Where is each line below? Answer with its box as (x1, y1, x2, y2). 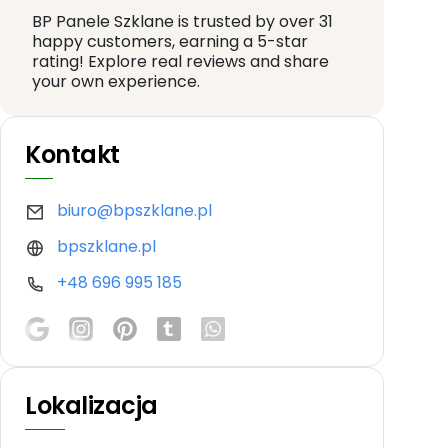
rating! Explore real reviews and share (32, 50, 329, 74)
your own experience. (32, 70, 200, 94)
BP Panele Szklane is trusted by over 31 (32, 10, 333, 34)
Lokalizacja (25, 388, 158, 422)
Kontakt (25, 138, 120, 172)
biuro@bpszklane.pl (57, 199, 212, 223)
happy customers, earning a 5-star (32, 30, 308, 54)
